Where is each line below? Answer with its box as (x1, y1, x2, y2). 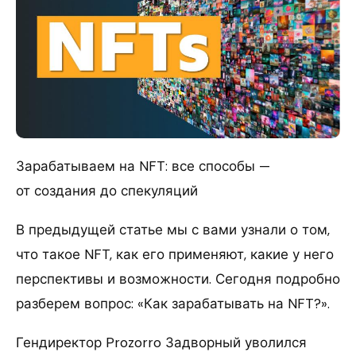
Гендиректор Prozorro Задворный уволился (16, 333, 307, 351)
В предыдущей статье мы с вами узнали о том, (16, 220, 330, 238)
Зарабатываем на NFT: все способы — (16, 157, 270, 175)
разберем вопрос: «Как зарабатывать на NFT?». (16, 294, 330, 312)
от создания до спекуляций (16, 181, 198, 199)
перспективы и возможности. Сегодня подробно (16, 269, 340, 288)
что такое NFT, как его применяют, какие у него (16, 245, 334, 263)
